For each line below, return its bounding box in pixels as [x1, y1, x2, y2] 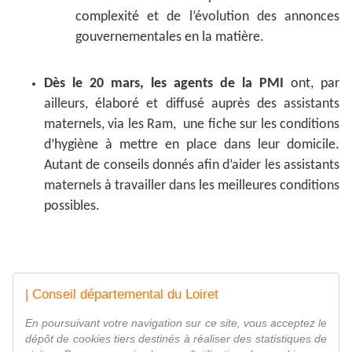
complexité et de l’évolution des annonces [75, 9, 339, 25]
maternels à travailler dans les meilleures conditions [44, 178, 339, 194]
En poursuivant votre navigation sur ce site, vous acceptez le [25, 317, 327, 330]
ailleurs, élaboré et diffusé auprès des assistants [44, 97, 339, 112]
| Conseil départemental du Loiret [25, 287, 218, 302]
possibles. [44, 199, 100, 214]
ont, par [291, 76, 339, 92]
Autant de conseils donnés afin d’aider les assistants [44, 158, 339, 174]
